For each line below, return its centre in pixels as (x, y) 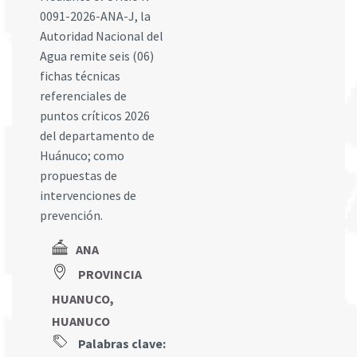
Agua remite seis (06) (97, 56)
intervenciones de (88, 196)
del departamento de (97, 136)
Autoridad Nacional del (102, 36)
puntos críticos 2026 (95, 116)
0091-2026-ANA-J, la (95, 16)
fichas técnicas (80, 76)
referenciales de (83, 96)
